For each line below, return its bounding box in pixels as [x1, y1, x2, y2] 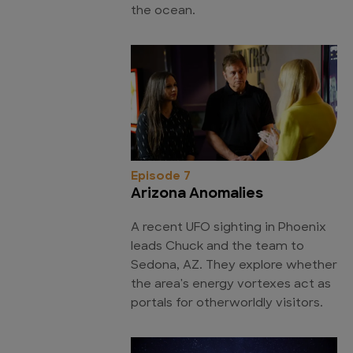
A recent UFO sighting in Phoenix [131, 221, 326, 234]
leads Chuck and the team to [131, 240, 304, 253]
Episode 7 [131, 170, 191, 183]
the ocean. [131, 5, 195, 17]
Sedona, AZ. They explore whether [131, 259, 337, 272]
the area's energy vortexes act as [131, 278, 331, 291]
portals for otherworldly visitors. [131, 297, 323, 310]
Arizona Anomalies [131, 186, 263, 202]
